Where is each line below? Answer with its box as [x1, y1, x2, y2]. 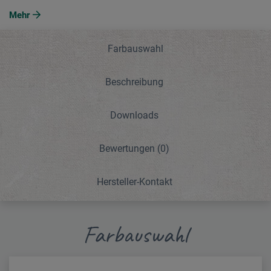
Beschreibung [105, 76, 163, 88]
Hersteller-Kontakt [96, 175, 172, 188]
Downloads [110, 109, 158, 121]
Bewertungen [99, 142, 157, 154]
